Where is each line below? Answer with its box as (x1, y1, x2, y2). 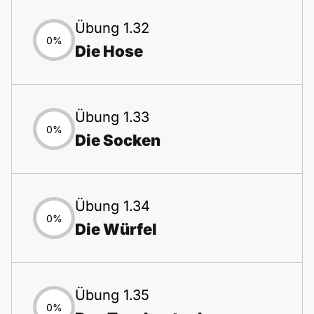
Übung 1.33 (75, 109, 149, 125)
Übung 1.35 (75, 287, 149, 303)
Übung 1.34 (75, 198, 150, 214)
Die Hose (75, 42, 143, 60)
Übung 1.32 (75, 20, 149, 36)
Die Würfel (75, 220, 157, 238)
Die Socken (75, 131, 161, 149)
